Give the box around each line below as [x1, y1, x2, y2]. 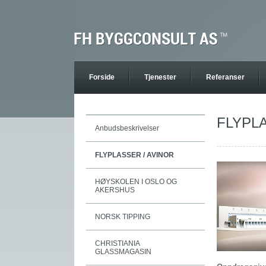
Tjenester [144, 73, 176, 81]
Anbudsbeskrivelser [95, 124, 159, 132]
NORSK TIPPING [95, 213, 150, 221]
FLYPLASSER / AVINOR [95, 151, 174, 159]
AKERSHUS [95, 186, 135, 194]
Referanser [206, 73, 245, 81]
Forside [89, 73, 115, 81]
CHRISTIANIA [95, 239, 140, 248]
